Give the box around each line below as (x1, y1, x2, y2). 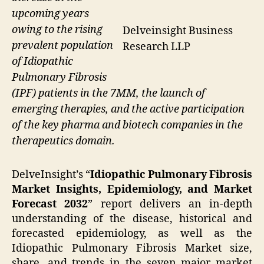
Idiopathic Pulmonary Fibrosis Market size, (12, 241, 252, 255)
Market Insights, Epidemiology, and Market (12, 182, 252, 196)
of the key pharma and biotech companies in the (12, 118, 243, 133)
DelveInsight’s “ (12, 167, 91, 181)
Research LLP (123, 40, 190, 54)
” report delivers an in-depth (88, 197, 253, 211)
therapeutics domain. (12, 134, 115, 148)
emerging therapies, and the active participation (12, 103, 245, 117)
